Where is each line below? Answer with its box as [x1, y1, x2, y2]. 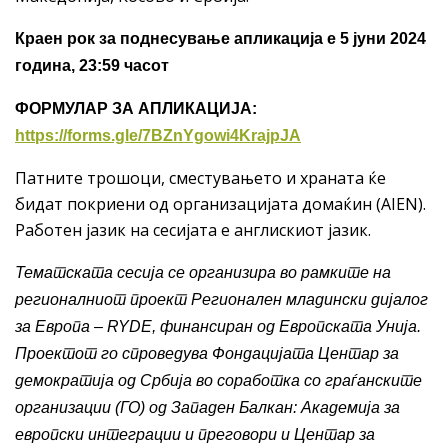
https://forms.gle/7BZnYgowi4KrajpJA [15, 127, 301, 145]
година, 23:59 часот [15, 57, 169, 75]
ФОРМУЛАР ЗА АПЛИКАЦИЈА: [15, 100, 257, 118]
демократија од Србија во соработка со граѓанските [15, 372, 422, 390]
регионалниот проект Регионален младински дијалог [15, 291, 428, 309]
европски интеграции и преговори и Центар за [15, 426, 375, 444]
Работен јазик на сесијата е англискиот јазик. [15, 219, 371, 242]
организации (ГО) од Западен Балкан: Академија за [15, 399, 400, 417]
